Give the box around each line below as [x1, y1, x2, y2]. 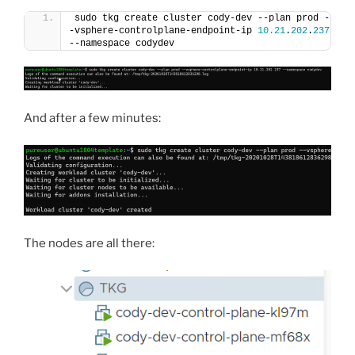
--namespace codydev [69, 38, 174, 50]
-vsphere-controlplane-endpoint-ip [69, 25, 258, 37]
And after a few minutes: [24, 110, 161, 125]
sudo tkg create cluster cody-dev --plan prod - [74, 13, 330, 25]
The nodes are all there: [24, 235, 155, 250]
